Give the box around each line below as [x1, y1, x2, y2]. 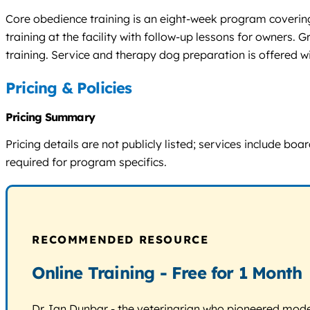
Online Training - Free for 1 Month [32, 262, 302, 284]
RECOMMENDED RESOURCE [32, 232, 209, 247]
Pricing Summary [6, 110, 95, 125]
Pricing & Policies [6, 78, 132, 98]
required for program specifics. [6, 155, 167, 170]
